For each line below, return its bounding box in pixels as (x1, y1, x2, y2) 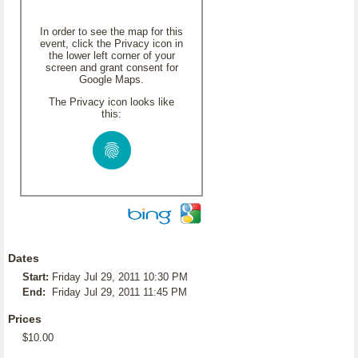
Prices (8, 312, 42, 325)
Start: (22, 271, 49, 283)
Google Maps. (79, 74, 144, 86)
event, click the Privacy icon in (40, 38, 183, 50)
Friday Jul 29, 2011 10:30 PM (52, 271, 188, 283)
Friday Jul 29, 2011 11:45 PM (52, 286, 187, 298)
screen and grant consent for (45, 62, 178, 74)
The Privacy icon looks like (49, 96, 174, 108)
